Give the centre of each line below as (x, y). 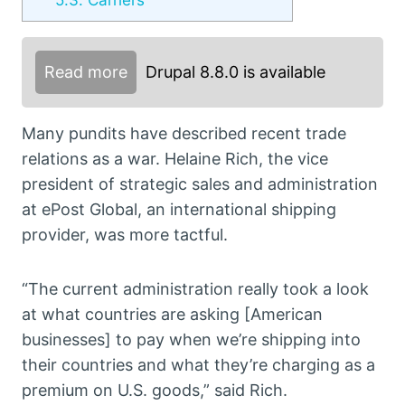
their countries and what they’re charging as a (198, 365)
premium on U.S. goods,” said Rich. (155, 391)
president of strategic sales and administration (200, 184)
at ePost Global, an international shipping (179, 210)
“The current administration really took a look (195, 289)
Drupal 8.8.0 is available (235, 72)
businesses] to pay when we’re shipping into (191, 340)
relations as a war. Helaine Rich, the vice (175, 159)
